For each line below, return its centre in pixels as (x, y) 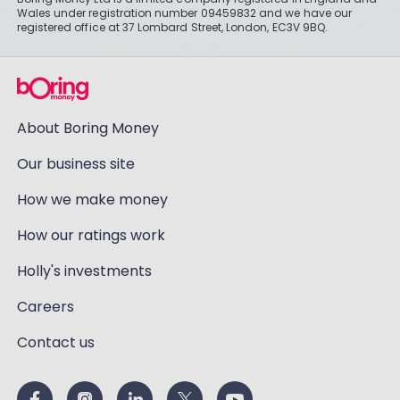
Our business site (75, 164)
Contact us (55, 342)
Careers (45, 307)
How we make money (92, 200)
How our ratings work (91, 235)
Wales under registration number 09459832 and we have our (184, 13)
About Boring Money (87, 128)
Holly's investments (84, 271)
